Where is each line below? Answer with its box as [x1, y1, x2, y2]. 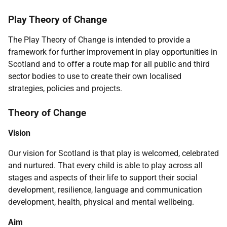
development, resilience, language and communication [8, 185, 202, 195]
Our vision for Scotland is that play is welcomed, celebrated [8, 148, 219, 158]
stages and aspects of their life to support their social [8, 173, 198, 182]
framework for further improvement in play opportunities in [8, 47, 217, 57]
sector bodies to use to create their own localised [8, 71, 181, 81]
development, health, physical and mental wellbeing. [8, 197, 194, 207]
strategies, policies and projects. [8, 84, 122, 93]
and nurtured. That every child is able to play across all [8, 161, 203, 170]
